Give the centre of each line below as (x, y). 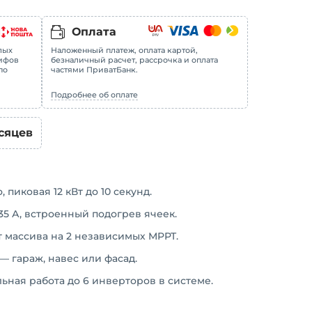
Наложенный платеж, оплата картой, (124, 50)
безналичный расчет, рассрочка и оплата (134, 60)
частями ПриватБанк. (94, 70)
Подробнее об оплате (94, 95)
